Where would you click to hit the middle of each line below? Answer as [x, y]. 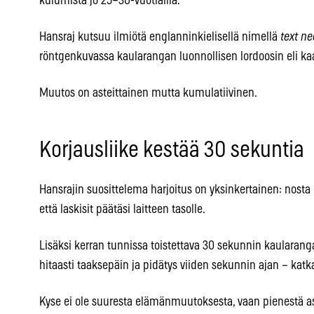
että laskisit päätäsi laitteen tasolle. [122, 210]
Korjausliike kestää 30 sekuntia [172, 150]
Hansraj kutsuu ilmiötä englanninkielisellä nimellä [160, 37]
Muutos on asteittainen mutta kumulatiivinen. [148, 94]
